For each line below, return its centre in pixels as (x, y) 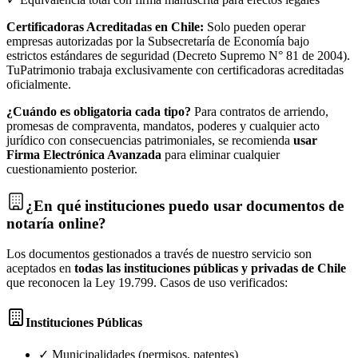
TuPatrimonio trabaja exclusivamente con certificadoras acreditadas (175, 70)
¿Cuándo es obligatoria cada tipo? (99, 111)
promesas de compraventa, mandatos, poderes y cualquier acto (163, 125)
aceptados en (40, 268)
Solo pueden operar (255, 26)
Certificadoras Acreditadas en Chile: (105, 26)
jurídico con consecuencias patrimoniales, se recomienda (148, 140)
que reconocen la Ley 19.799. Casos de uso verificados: (147, 283)
